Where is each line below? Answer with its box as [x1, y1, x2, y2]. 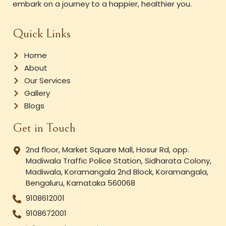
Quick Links [13, 26, 71, 41]
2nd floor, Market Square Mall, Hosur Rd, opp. [26, 144, 190, 155]
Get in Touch [13, 120, 76, 135]
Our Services [24, 75, 71, 86]
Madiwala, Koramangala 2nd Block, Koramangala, [26, 166, 209, 177]
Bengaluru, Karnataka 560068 [26, 177, 136, 188]
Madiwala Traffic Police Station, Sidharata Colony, [26, 155, 212, 166]
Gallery [24, 87, 50, 98]
